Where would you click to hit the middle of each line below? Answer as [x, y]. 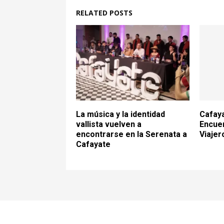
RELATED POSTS [104, 13]
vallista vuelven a [109, 124]
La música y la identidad [120, 114]
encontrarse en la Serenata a [131, 134]
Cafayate [93, 144]
